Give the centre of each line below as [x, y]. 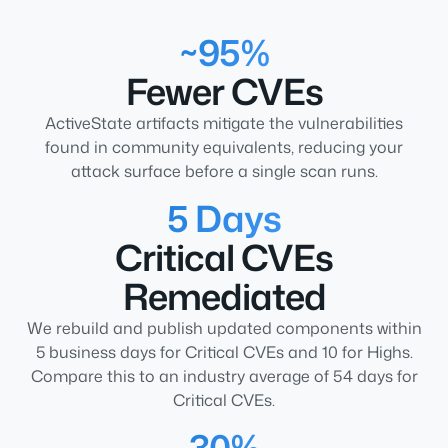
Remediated [224, 296]
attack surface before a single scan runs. [224, 170]
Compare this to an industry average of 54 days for [224, 375]
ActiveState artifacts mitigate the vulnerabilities [224, 122]
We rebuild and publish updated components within [224, 327]
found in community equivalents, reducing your [224, 146]
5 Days [224, 218]
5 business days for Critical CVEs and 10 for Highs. [224, 351]
